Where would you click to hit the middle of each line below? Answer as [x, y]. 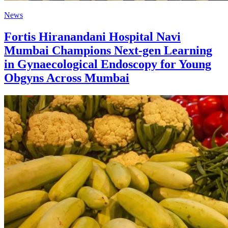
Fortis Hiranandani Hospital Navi [92, 36]
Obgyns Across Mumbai [67, 78]
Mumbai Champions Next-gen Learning [108, 50]
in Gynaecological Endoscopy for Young [108, 64]
